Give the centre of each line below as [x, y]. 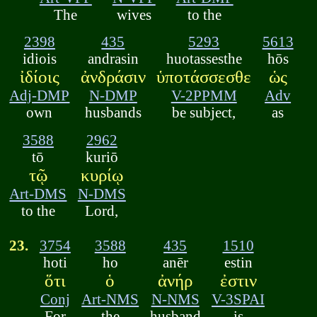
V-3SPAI [238, 299]
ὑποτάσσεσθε [204, 77]
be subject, [204, 113]
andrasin [113, 59]
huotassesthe [204, 59]
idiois [39, 59]
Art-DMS [38, 193]
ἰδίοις [39, 77]
